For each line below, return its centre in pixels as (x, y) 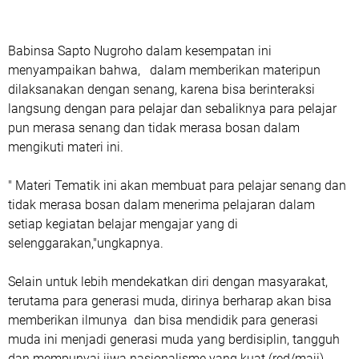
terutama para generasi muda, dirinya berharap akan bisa (170, 301)
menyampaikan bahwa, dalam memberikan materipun (164, 70)
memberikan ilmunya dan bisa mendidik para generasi (163, 320)
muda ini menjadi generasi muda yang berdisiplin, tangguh (174, 339)
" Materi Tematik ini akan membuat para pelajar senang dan (177, 186)
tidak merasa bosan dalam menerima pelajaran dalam (161, 205)
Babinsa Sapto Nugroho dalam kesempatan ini (140, 51)
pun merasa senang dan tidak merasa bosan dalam (154, 128)
